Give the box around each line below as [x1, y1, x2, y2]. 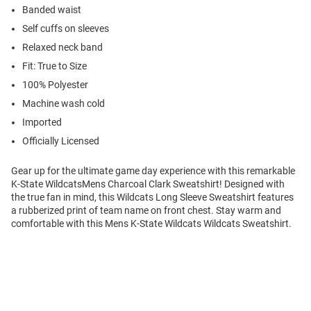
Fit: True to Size [22, 60, 87, 72]
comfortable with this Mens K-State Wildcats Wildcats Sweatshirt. [11, 218, 292, 230]
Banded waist [22, 4, 81, 16]
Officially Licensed [22, 135, 99, 147]
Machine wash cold [22, 98, 105, 110]
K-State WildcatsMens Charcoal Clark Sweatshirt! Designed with [11, 178, 285, 190]
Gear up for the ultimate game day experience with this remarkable [11, 165, 295, 177]
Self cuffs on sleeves [22, 23, 109, 35]
